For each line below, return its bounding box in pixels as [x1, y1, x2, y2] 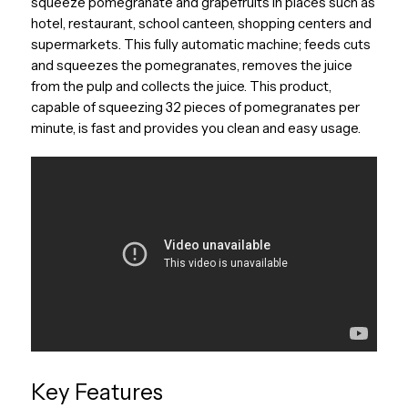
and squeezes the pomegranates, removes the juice [30, 56, 352, 75]
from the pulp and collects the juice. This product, [30, 77, 331, 96]
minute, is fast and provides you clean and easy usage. [30, 119, 361, 138]
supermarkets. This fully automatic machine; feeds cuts [30, 36, 371, 54]
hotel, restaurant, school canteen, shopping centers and [30, 15, 372, 33]
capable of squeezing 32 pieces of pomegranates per [30, 98, 360, 117]
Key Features [30, 379, 163, 406]
